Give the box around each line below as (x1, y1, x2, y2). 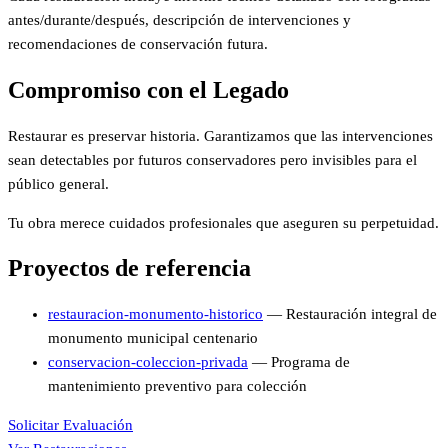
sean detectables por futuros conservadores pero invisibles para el (8, 151, 417, 168)
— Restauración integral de (263, 306, 437, 323)
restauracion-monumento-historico (48, 306, 263, 323)
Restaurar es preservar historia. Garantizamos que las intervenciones (8, 127, 433, 144)
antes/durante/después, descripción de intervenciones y (8, 11, 351, 28)
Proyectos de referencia (8, 255, 251, 282)
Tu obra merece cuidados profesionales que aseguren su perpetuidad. (8, 214, 439, 231)
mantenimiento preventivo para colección (48, 378, 307, 395)
